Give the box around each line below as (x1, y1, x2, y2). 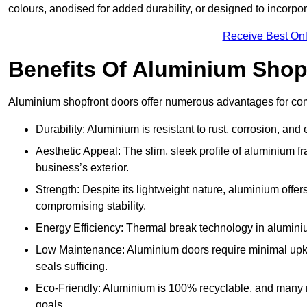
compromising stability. (36, 200, 146, 212)
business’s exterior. (36, 162, 129, 174)
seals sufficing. (36, 260, 108, 273)
